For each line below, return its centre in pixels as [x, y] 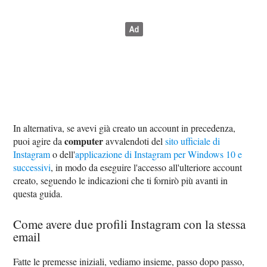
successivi [32, 167]
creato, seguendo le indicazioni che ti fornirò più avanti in [121, 180]
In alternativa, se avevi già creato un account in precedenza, [125, 128]
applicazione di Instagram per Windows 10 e [159, 154]
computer [84, 141]
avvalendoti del [134, 141]
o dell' [63, 154]
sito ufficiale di [193, 141]
